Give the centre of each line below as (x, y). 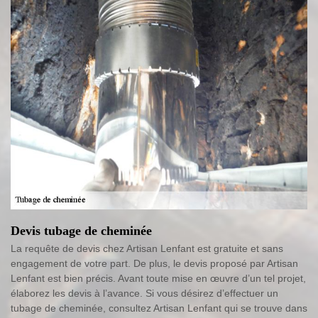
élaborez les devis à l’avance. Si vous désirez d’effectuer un (144, 294)
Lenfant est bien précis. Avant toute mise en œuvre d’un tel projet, (158, 279)
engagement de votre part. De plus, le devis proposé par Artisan (154, 264)
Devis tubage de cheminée (81, 231)
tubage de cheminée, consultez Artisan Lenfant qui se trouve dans (159, 308)
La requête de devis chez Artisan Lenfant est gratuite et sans (147, 249)
